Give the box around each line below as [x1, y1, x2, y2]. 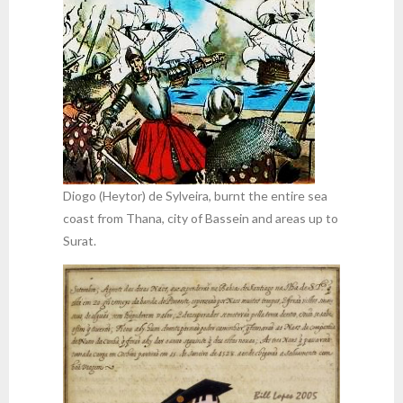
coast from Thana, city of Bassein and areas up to [63, 210, 338, 226]
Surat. [63, 233, 96, 248]
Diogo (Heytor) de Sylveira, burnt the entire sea [63, 188, 327, 203]
